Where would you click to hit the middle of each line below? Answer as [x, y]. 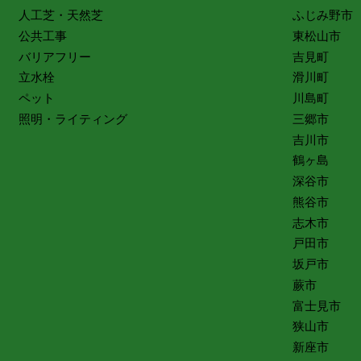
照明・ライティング [73, 119]
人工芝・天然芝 [60, 16]
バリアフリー [54, 57]
